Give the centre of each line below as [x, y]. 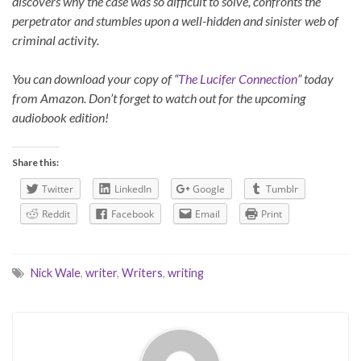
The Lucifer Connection [238, 79]
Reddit [56, 214]
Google [209, 189]
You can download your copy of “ [95, 79]
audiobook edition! [60, 118]
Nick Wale [56, 272]
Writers [142, 272]
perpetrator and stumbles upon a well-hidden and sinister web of [175, 21]
